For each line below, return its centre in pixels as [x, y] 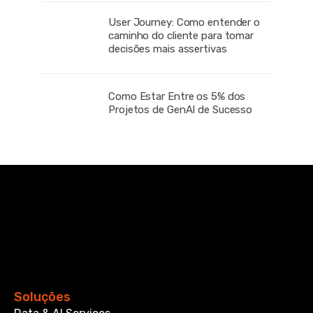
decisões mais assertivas [168, 49]
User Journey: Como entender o [184, 22]
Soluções [42, 297]
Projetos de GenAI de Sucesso [181, 110]
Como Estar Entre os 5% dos [177, 97]
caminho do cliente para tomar [181, 35]
